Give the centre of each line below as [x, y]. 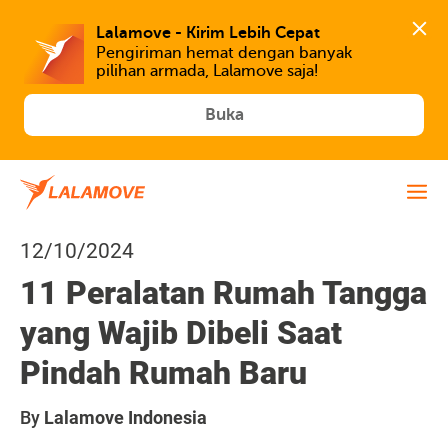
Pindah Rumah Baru [163, 373]
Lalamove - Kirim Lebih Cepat [208, 32]
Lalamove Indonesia [125, 417]
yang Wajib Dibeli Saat [181, 333]
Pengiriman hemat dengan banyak [224, 53]
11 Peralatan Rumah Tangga [223, 293]
